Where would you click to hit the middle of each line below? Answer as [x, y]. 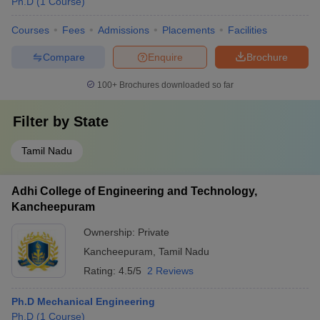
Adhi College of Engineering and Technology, [134, 191]
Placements [189, 30]
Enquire [165, 57]
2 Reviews [170, 271]
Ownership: [111, 232]
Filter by [43, 121]
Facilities [247, 30]
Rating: [101, 271]
